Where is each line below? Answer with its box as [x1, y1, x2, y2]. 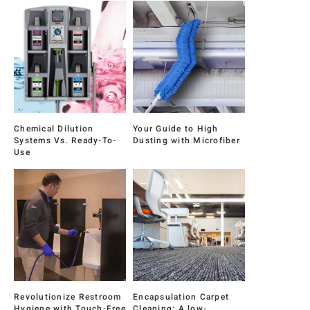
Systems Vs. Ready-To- [14, 134, 117, 147]
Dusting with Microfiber [133, 134, 240, 147]
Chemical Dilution [14, 122, 94, 136]
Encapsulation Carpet [133, 291, 229, 304]
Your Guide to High [133, 122, 219, 136]
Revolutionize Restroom [14, 291, 122, 304]
